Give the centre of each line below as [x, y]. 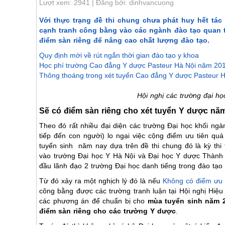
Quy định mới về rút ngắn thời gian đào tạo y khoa [119, 55]
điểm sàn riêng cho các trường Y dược [107, 211]
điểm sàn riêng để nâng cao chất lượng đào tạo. [124, 40]
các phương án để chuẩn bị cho [92, 201]
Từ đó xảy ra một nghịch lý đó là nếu [101, 181]
